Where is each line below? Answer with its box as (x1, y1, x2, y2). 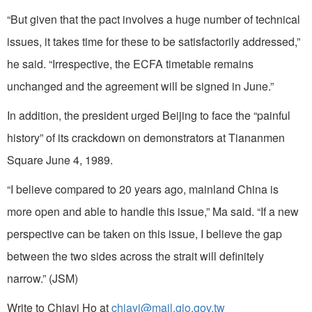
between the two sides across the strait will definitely (7, 248, 264, 265)
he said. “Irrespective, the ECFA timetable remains (7, 56, 253, 72)
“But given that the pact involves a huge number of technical (7, 11, 300, 28)
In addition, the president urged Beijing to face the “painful (7, 107, 290, 124)
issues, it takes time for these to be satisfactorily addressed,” (7, 33, 300, 50)
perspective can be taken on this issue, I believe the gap (7, 226, 282, 242)
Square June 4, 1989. (7, 152, 113, 169)
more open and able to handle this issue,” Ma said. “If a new (7, 203, 299, 220)
